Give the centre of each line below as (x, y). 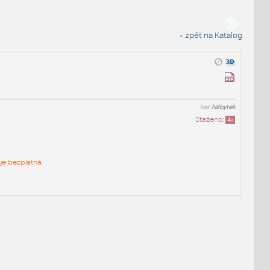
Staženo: (211, 119)
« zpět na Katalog (211, 35)
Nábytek (224, 107)
